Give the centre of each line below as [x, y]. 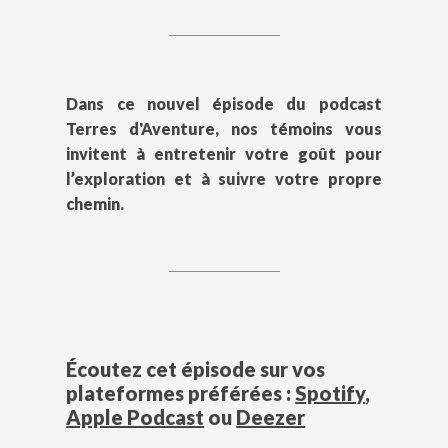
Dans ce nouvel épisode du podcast [224, 104]
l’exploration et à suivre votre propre [224, 179]
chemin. [95, 204]
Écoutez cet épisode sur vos [196, 369]
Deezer [271, 417]
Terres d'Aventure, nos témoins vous [224, 129]
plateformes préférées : [181, 393]
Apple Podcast [135, 417]
